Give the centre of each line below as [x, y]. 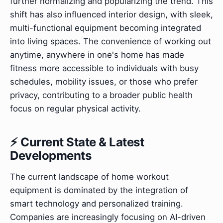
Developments [51, 156]
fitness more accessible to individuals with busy [104, 68]
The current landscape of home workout [89, 176]
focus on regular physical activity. [75, 109]
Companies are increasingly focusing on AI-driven [108, 217]
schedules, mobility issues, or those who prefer [104, 82]
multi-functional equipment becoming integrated [106, 28]
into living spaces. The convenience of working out [111, 42]
